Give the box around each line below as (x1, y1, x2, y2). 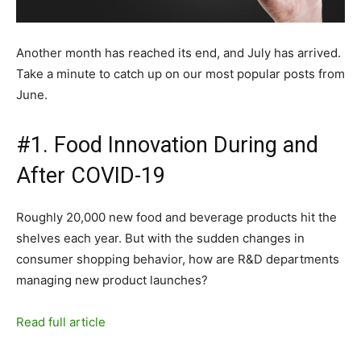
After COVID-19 (16, 162, 165, 189)
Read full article (16, 313, 109, 330)
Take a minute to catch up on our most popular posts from (16, 65, 345, 81)
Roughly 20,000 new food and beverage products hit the (16, 209, 337, 225)
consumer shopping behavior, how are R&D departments (16, 251, 339, 267)
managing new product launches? (16, 272, 208, 288)
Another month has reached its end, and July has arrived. (16, 44, 341, 60)
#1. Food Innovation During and (16, 131, 318, 158)
